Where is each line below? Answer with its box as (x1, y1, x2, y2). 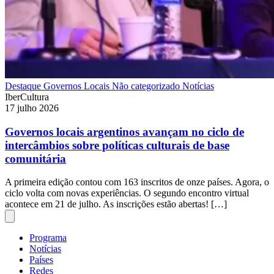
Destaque (5, 80, 43, 91)
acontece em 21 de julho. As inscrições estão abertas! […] (5, 199, 227, 210)
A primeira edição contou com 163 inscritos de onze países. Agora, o (5, 177, 269, 188)
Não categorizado (112, 80, 182, 91)
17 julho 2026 (5, 102, 59, 113)
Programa (29, 232, 67, 243)
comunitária (5, 152, 66, 165)
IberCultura (5, 91, 49, 102)
